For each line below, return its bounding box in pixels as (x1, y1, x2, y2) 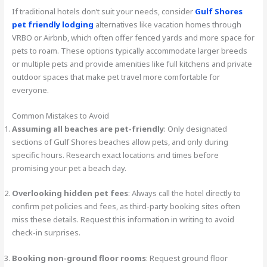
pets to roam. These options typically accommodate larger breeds (12, 45, 248, 56)
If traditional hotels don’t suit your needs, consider (12, 5, 195, 17)
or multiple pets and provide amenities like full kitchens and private (12, 58, 253, 69)
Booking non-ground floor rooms (12, 253, 147, 264)
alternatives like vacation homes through (94, 18, 242, 30)
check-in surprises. (12, 227, 81, 238)
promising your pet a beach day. (12, 162, 127, 173)
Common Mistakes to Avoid (12, 110, 110, 121)
